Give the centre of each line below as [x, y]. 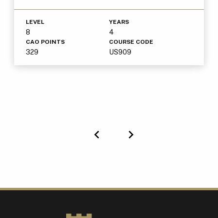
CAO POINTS [45, 42]
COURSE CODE [131, 42]
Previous [127, 146]
